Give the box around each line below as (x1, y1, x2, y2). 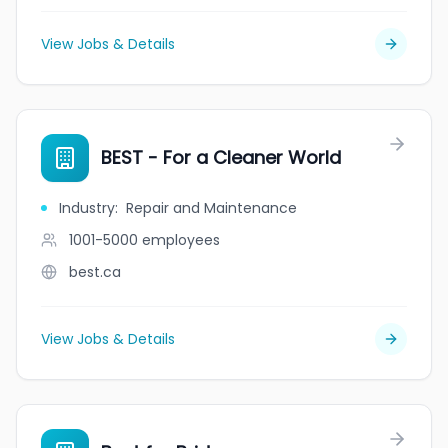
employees (142, 230, 220, 250)
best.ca (69, 262, 121, 282)
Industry (59, 198, 115, 218)
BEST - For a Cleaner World (101, 145, 341, 170)
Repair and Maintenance (126, 198, 297, 218)
